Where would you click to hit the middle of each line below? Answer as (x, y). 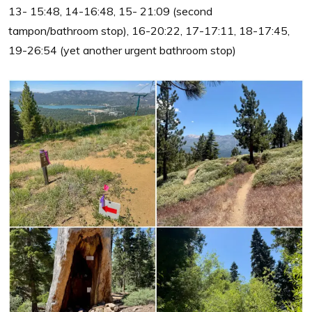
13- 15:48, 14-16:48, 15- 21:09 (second (110, 11)
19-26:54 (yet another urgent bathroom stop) (122, 50)
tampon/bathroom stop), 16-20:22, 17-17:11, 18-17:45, (149, 30)
